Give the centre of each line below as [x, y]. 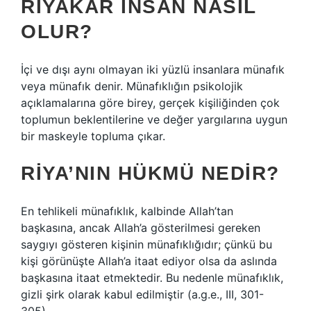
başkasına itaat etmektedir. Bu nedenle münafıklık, [152, 278]
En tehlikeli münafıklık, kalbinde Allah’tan [127, 211]
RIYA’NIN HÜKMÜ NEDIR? [150, 173]
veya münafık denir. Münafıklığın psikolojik [132, 86]
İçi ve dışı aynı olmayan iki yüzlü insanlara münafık [153, 69]
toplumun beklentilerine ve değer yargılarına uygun [154, 119]
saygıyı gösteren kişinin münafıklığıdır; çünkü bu [146, 244]
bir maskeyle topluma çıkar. [93, 136]
